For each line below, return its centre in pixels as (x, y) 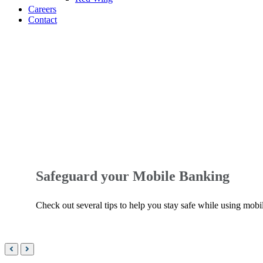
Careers (42, 9)
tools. (14, 71)
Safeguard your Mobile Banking (133, 176)
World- (17, 39)
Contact (43, 20)
